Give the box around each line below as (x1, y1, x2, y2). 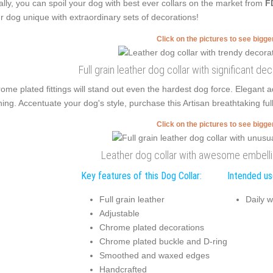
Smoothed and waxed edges (99, 250, 210, 260)
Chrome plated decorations (99, 222, 204, 232)
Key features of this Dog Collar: (80, 170, 202, 182)
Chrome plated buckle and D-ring (99, 236, 227, 246)
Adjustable (99, 208, 140, 218)
